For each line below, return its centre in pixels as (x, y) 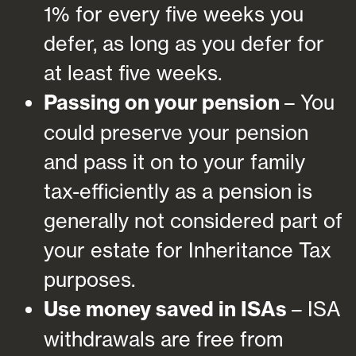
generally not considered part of (193, 220)
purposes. (89, 279)
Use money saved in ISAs (168, 309)
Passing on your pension (164, 102)
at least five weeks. (133, 72)
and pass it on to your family (174, 161)
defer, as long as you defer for (184, 43)
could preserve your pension (176, 132)
